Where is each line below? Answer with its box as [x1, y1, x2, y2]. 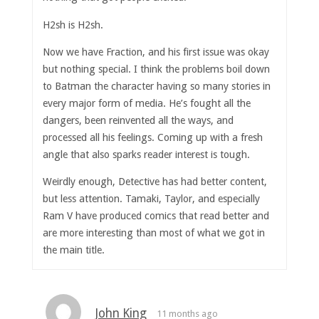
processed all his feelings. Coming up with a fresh [43, 132, 263, 143]
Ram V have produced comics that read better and [43, 210, 270, 222]
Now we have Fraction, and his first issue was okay [43, 46, 270, 58]
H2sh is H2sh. [43, 19, 104, 31]
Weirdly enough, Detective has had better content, [43, 176, 268, 188]
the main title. [43, 244, 105, 256]
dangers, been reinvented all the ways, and [43, 115, 234, 126]
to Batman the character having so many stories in [43, 80, 271, 92]
